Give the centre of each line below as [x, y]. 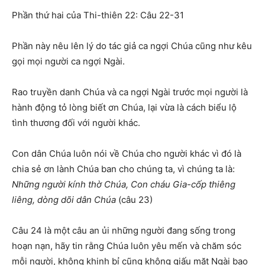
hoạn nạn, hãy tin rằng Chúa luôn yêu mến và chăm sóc [127, 246]
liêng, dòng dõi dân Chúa [64, 200]
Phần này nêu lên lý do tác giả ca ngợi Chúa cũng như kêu [132, 46]
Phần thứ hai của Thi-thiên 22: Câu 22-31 [98, 15]
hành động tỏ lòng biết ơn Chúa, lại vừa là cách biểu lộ [124, 108]
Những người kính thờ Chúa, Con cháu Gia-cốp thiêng [124, 185]
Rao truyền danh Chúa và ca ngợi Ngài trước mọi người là [130, 92]
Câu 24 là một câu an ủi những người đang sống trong [124, 231]
